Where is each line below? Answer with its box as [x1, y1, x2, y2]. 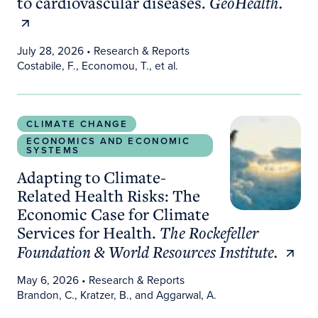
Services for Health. [16, 221, 160, 243]
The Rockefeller [159, 221, 258, 243]
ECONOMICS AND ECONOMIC [26, 134, 191, 148]
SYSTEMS [26, 143, 80, 158]
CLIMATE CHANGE [26, 117, 128, 131]
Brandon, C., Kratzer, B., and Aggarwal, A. [16, 287, 216, 304]
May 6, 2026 [16, 272, 79, 289]
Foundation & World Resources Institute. [16, 241, 278, 262]
